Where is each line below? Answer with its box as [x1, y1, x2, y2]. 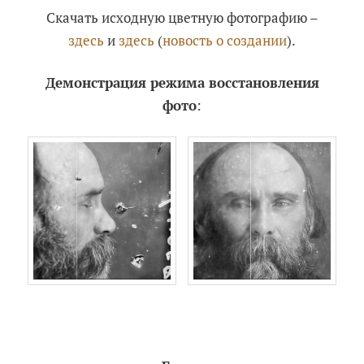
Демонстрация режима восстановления [45, 73, 319, 93]
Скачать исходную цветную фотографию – [45, 8, 318, 28]
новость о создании [162, 31, 287, 50]
